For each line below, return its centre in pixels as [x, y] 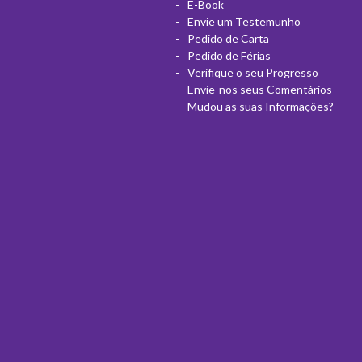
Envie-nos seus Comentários [259, 89]
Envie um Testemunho [244, 21]
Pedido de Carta [228, 38]
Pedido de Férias [229, 55]
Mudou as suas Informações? [260, 106]
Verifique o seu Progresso [253, 72]
